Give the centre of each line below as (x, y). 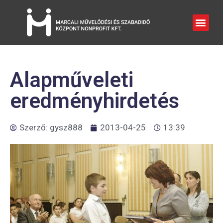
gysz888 (66, 127)
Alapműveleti (72, 80)
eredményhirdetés (95, 101)
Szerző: (35, 127)
